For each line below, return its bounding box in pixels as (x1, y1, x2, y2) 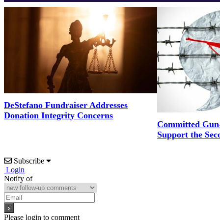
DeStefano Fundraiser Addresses (4, 100, 128, 110)
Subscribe (14, 157, 44, 165)
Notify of (4, 174, 32, 183)
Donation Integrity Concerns (4, 110, 113, 120)
